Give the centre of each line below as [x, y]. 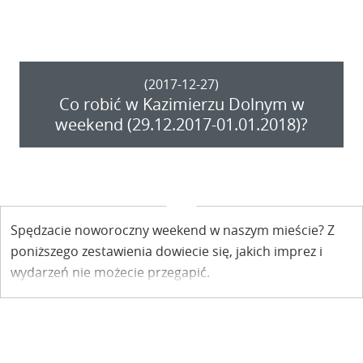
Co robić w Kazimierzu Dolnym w [181, 105]
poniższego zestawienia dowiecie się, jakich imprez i [167, 252]
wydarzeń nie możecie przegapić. [110, 273]
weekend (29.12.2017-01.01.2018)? [181, 125]
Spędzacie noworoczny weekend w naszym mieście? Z [173, 231]
